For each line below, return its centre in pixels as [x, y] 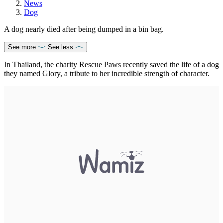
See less [60, 47]
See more [22, 47]
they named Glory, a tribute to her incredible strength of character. [107, 73]
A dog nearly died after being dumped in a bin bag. [85, 29]
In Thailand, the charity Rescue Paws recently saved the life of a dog [111, 64]
